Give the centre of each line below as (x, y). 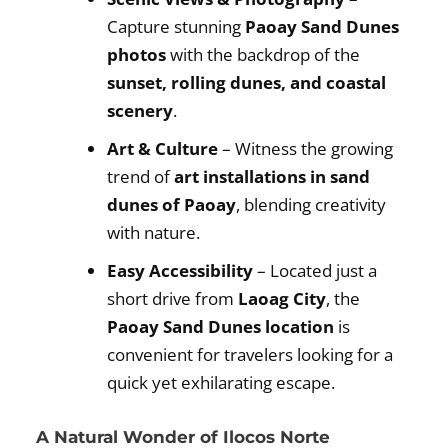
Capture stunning (176, 27)
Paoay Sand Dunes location (221, 327)
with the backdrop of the (263, 55)
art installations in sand (272, 177)
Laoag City (282, 299)
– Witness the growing (306, 149)
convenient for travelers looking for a (250, 355)
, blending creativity (311, 205)
